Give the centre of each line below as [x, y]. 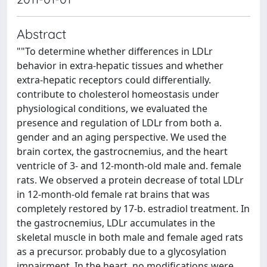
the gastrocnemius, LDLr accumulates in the [116, 223]
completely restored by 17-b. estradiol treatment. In [133, 209]
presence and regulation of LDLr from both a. [119, 123]
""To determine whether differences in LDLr [115, 51]
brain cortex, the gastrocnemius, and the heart [122, 151]
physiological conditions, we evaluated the [112, 108]
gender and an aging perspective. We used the [122, 137]
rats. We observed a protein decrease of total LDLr [130, 180]
